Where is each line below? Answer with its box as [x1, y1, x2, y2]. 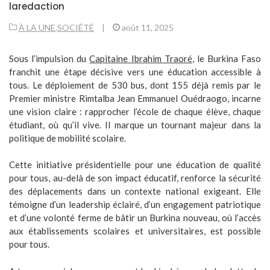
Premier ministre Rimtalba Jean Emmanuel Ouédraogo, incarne [9, 92, 261, 104]
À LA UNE [19, 22, 55, 33]
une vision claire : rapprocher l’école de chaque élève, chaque [9, 105, 261, 117]
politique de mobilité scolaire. [9, 132, 126, 143]
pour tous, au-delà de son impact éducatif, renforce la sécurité [9, 172, 261, 183]
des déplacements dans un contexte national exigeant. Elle [9, 186, 261, 196]
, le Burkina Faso [192, 52, 261, 64]
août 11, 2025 [122, 22, 174, 33]
